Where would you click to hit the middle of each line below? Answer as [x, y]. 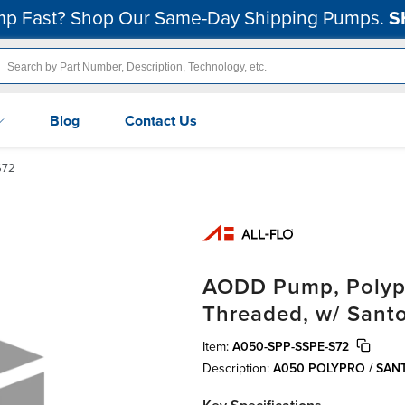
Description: [238, 368]
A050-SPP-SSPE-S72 [291, 346]
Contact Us [161, 121]
